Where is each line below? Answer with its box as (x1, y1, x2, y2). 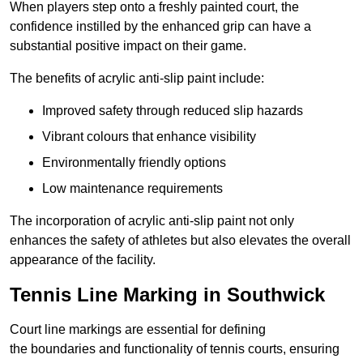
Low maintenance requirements (42, 181, 223, 196)
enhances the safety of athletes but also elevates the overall (10, 233, 351, 248)
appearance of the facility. (10, 253, 156, 267)
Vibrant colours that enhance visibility (42, 130, 256, 144)
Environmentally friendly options (42, 156, 226, 170)
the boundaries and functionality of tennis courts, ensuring (10, 342, 340, 357)
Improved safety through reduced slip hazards (42, 104, 303, 118)
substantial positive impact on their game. (10, 39, 246, 53)
